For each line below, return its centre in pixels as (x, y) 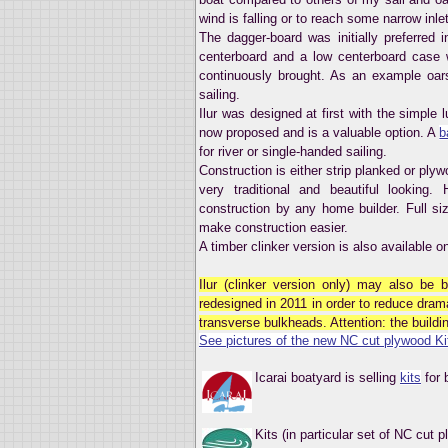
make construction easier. (273, 227)
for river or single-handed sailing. (293, 151)
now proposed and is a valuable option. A (319, 132)
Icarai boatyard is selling (327, 377)
